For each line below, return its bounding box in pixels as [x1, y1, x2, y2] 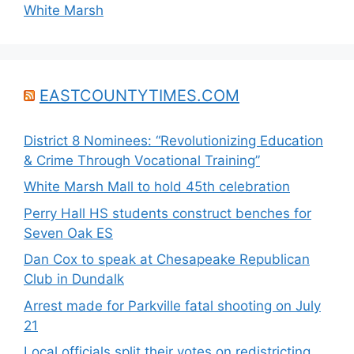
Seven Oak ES [24, 224, 113, 241]
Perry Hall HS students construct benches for [24, 205, 311, 221]
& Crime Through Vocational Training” [24, 152, 260, 168]
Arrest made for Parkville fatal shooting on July [24, 297, 321, 314]
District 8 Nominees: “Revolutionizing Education [24, 132, 323, 149]
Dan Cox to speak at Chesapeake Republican [24, 251, 310, 268]
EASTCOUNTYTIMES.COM [40, 85, 239, 105]
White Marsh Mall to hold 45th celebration [24, 179, 290, 195]
